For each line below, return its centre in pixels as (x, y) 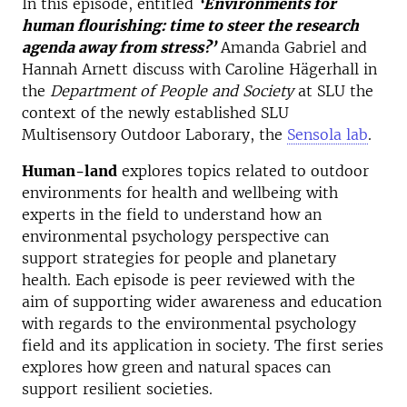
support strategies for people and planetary (179, 258)
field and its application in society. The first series (203, 345)
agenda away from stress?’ (119, 47)
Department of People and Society (172, 91)
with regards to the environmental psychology (189, 323)
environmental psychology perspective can (175, 236)
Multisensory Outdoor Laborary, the (154, 134)
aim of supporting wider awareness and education (202, 302)
